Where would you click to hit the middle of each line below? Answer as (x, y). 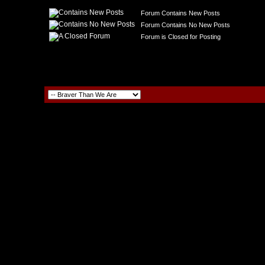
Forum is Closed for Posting (179, 37)
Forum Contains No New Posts (184, 25)
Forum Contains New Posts (179, 13)
